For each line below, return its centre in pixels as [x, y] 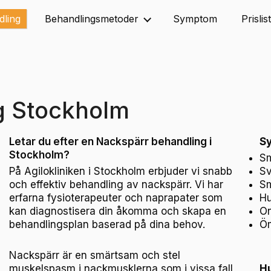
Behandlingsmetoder [92, 19]
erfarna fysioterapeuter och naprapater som [116, 198]
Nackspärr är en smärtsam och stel [95, 256]
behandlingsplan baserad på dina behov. [107, 224]
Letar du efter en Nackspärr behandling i [111, 141]
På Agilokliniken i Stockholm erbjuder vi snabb [121, 171]
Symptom [195, 19]
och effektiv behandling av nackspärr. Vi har [116, 184]
